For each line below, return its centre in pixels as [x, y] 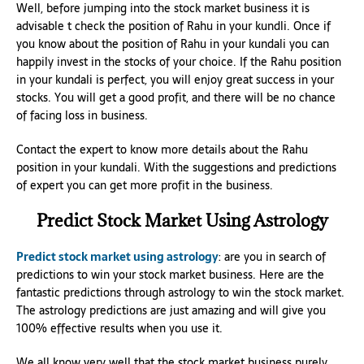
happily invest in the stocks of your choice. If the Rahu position [179, 61]
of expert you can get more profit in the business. [145, 185]
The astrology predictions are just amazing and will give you [171, 310]
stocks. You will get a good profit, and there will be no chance [176, 97]
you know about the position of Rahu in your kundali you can [173, 43]
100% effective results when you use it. [119, 328]
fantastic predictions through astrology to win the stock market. [180, 292]
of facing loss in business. [82, 115]
